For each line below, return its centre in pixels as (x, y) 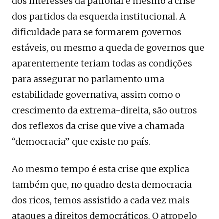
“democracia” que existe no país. (81, 141)
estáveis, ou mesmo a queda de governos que (108, 47)
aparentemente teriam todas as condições (102, 63)
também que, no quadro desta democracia (102, 184)
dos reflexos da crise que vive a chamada (98, 126)
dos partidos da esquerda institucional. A (99, 16)
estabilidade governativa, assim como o (96, 94)
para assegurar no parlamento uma (88, 79)
